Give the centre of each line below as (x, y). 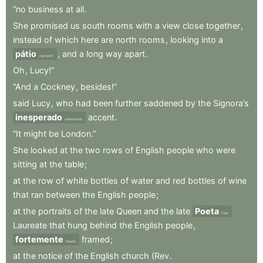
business (46, 9)
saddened (163, 103)
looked (44, 150)
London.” (78, 133)
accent (101, 117)
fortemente (39, 239)
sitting (25, 164)
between (63, 194)
